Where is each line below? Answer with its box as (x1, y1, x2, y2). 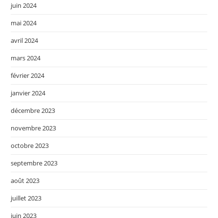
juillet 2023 (11, 193, 42, 202)
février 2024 (11, 71, 45, 80)
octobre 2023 (11, 141, 49, 150)
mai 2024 (11, 18, 37, 27)
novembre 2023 (11, 123, 56, 132)
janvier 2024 (11, 88, 46, 97)
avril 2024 (11, 36, 38, 45)
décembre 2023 (11, 106, 55, 115)
